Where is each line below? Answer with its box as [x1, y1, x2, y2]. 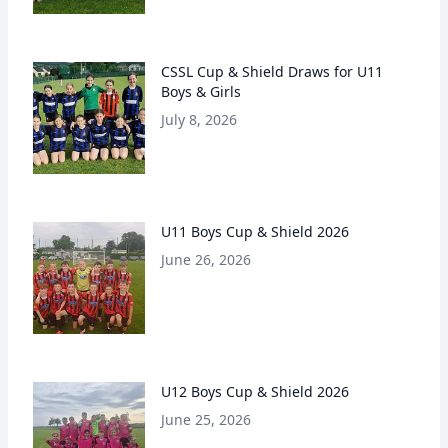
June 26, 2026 [161, 250, 251, 269]
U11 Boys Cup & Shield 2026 [161, 222, 349, 241]
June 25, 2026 [161, 410, 251, 429]
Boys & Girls [161, 82, 241, 101]
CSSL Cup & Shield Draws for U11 [161, 62, 383, 81]
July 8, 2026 [161, 110, 237, 129]
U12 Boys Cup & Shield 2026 [161, 382, 349, 401]
